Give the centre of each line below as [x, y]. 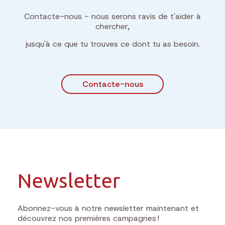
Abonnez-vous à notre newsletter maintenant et [108, 208]
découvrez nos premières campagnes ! [88, 218]
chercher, [113, 26]
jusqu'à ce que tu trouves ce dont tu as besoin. [113, 44]
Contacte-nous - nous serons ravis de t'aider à [113, 16]
